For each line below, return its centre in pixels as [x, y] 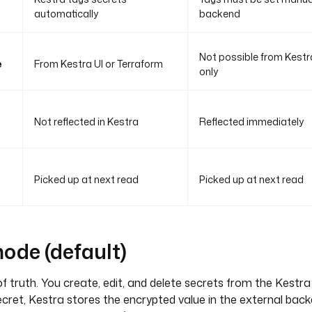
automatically [66, 14]
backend [220, 14]
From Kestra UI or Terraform [99, 64]
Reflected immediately [251, 122]
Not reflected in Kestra [86, 122]
